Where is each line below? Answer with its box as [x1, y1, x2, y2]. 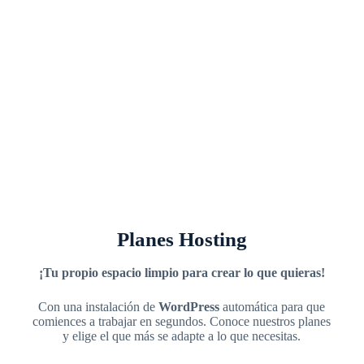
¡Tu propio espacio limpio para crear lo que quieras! [38, 266, 325, 279]
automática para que [219, 300, 326, 314]
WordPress [158, 300, 220, 314]
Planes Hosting [116, 228, 247, 250]
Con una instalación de [38, 300, 159, 314]
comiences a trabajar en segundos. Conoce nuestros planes [32, 314, 331, 328]
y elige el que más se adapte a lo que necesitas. [63, 329, 301, 343]
